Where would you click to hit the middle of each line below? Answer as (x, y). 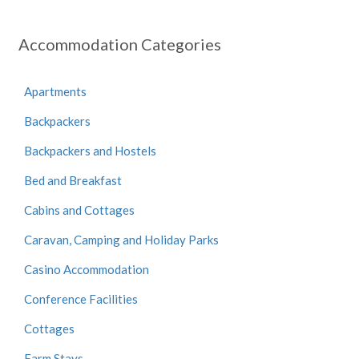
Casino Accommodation (87, 269)
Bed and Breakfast (73, 180)
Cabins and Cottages (79, 210)
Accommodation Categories (119, 44)
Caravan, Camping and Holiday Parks (121, 240)
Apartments (55, 91)
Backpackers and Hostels (90, 151)
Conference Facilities (81, 299)
